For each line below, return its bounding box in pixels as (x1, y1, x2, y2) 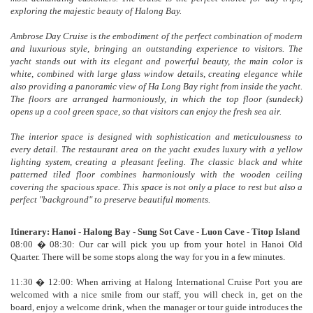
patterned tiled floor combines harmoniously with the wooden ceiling (10, 168, 303, 180)
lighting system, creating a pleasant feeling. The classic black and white (10, 156, 303, 167)
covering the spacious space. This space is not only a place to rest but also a (10, 181, 303, 192)
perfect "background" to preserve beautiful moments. (10, 194, 210, 205)
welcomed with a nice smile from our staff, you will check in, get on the (10, 289, 303, 300)
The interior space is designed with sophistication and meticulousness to (10, 131, 303, 142)
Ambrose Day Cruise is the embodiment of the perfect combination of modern (10, 30, 303, 41)
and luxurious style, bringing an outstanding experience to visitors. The (10, 43, 303, 54)
